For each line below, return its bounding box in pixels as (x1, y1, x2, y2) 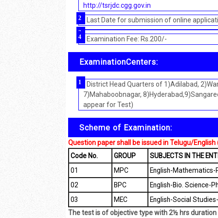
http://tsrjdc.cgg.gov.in (83, 1, 151, 10)
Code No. (70, 152, 98, 160)
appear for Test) (83, 101, 133, 109)
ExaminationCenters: (79, 57, 158, 67)
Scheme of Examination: (79, 123, 172, 132)
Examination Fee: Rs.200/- (86, 35, 167, 43)
